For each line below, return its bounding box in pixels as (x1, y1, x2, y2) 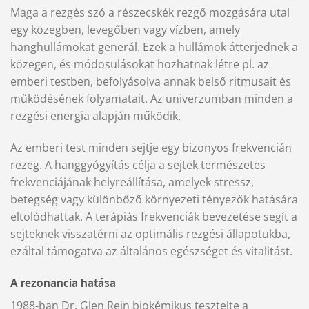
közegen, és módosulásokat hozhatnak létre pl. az (10, 56, 269, 72)
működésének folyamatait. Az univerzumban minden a (10, 90, 293, 106)
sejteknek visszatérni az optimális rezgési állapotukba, (10, 226, 290, 241)
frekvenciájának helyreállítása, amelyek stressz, (10, 174, 254, 190)
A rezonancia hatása (10, 275, 116, 290)
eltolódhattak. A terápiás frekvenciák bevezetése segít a (10, 208, 297, 224)
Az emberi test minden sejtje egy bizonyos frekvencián (10, 139, 292, 155)
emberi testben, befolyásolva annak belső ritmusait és (10, 73, 291, 89)
